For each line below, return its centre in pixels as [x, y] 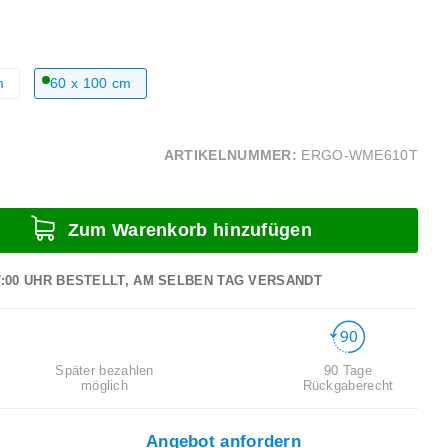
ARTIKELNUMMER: [230, 156]
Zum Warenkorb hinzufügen [187, 229]
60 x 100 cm [91, 83]
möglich [104, 385]
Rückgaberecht [348, 386]
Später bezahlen [104, 370]
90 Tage [348, 371]
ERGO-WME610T [359, 156]
